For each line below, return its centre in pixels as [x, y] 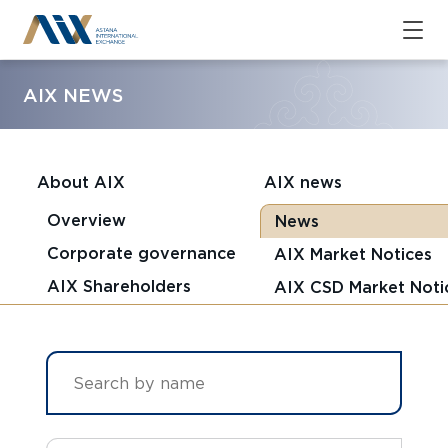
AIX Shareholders [118, 285]
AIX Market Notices [352, 253]
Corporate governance [141, 252]
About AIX [80, 182]
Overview [86, 219]
